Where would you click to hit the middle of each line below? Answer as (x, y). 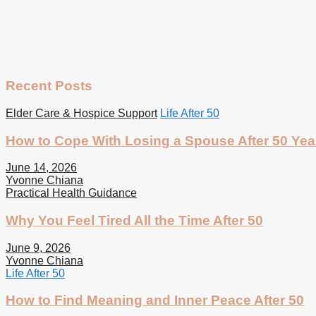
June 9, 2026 (38, 248)
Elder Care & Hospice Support (81, 113)
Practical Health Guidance (71, 193)
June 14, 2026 (41, 168)
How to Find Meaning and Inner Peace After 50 (155, 300)
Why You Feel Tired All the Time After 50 (134, 220)
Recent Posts (49, 86)
